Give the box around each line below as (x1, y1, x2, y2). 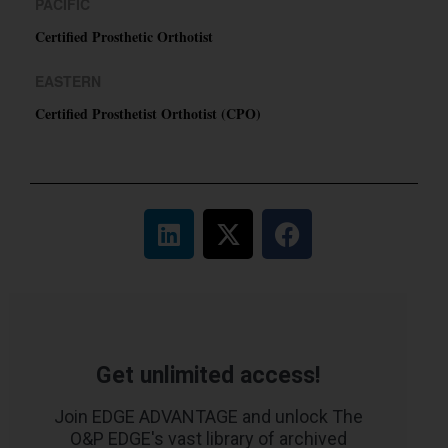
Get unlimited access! (96, 362, 320, 390)
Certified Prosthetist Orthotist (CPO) (35, 103, 261, 125)
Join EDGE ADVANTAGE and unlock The (53, 406, 363, 428)
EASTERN (35, 71, 101, 92)
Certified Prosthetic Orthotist (35, 26, 213, 48)
